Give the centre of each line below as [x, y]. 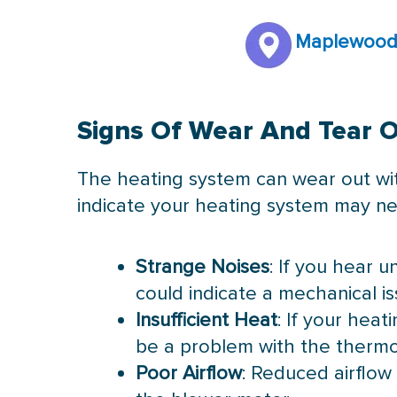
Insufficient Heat [207, 320]
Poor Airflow [189, 373]
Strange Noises [203, 267]
